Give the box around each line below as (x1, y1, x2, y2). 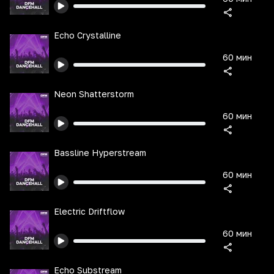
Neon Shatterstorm (54, 89, 134, 99)
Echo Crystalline (54, 30, 121, 40)
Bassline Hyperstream (54, 147, 146, 158)
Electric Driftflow (54, 206, 125, 217)
